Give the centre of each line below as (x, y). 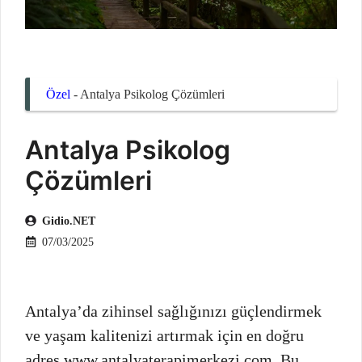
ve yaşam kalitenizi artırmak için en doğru (164, 335)
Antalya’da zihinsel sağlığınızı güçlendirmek (173, 311)
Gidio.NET (69, 221)
